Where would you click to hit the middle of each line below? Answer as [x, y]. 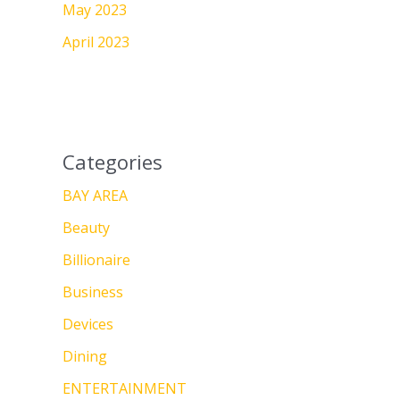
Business [93, 292]
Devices [88, 325]
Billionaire [96, 260]
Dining [85, 357]
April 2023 [96, 42]
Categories [112, 162]
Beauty [86, 228]
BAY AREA [95, 196]
